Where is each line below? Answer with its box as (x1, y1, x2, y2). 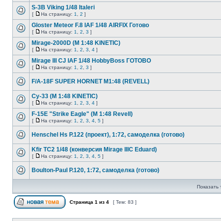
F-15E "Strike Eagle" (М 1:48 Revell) (32, 110, 133, 117)
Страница (68, 199, 95, 205)
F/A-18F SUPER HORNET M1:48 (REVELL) (32, 78, 149, 85)
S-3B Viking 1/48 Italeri (32, 4, 95, 11)
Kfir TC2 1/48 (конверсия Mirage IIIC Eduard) (32, 146, 157, 153)
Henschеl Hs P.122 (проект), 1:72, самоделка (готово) (32, 131, 184, 138)
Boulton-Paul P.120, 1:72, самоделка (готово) (32, 167, 159, 174)
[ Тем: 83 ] (111, 199, 138, 205)
